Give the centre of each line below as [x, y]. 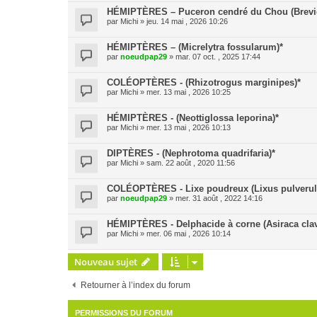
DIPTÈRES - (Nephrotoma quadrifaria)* [191, 153]
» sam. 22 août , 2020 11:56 [186, 163]
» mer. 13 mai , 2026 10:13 [184, 127]
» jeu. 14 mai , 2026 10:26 [183, 21]
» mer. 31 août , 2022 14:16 [215, 198]
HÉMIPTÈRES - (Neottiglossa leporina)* [193, 118]
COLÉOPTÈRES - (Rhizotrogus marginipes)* [204, 82]
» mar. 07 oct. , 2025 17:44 [214, 57]
